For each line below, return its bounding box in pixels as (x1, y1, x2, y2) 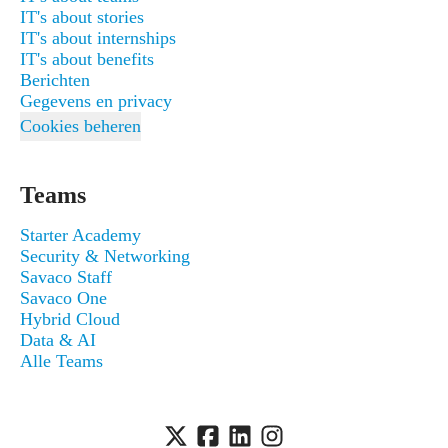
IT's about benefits (20, 49, 154, 69)
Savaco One (20, 288, 107, 308)
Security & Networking (20, 246, 190, 266)
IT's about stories (20, 7, 144, 27)
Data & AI (20, 330, 96, 350)
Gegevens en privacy (20, 91, 172, 111)
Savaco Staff (20, 267, 112, 287)
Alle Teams (20, 351, 103, 371)
